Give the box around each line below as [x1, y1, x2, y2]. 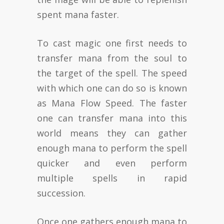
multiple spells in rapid [37, 171, 187, 184]
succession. [37, 186, 85, 199]
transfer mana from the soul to [37, 51, 187, 64]
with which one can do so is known [37, 81, 187, 94]
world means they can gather [37, 126, 187, 139]
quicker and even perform [37, 156, 187, 169]
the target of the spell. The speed [37, 66, 187, 79]
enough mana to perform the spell [37, 141, 187, 154]
